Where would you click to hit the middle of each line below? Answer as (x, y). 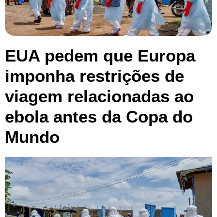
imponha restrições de (94, 76)
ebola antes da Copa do (99, 116)
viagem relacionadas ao (99, 96)
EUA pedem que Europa (100, 55)
